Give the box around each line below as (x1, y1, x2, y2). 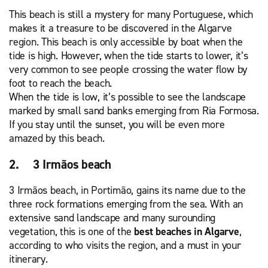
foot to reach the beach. (9, 76, 112, 91)
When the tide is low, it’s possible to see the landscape (9, 90, 246, 105)
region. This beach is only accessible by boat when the (9, 35, 243, 50)
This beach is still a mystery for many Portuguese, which (9, 7, 253, 22)
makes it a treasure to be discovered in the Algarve (9, 21, 232, 36)
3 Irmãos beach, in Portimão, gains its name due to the (9, 183, 246, 198)
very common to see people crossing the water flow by (9, 62, 247, 77)
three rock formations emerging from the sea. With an (9, 197, 243, 212)
